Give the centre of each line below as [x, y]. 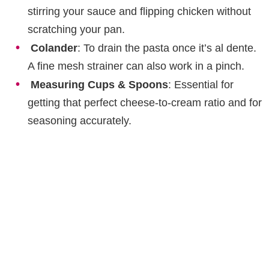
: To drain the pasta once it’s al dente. [167, 48]
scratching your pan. [76, 30]
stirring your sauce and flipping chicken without [139, 12]
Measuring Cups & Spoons [99, 85]
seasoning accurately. [80, 121]
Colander [54, 48]
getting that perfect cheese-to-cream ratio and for [145, 103]
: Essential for [201, 85]
